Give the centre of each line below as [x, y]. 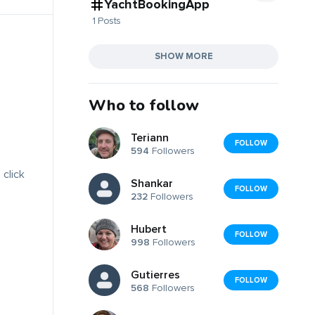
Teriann [150, 138]
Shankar [152, 184]
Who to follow [144, 105]
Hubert [149, 230]
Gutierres [155, 275]
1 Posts [107, 20]
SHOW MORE [184, 56]
